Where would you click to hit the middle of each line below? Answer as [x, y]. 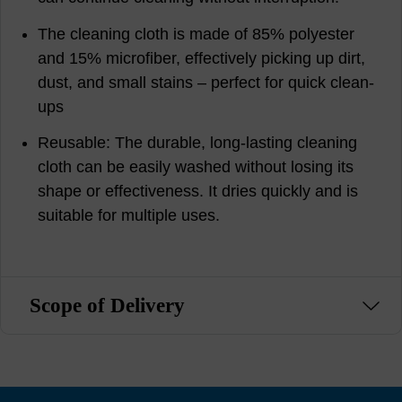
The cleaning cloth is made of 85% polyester [197, 34]
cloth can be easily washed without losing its [196, 167]
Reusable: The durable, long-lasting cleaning [198, 143]
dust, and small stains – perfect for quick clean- [206, 82]
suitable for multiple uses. [129, 216]
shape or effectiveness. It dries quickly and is [198, 192]
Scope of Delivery [107, 306]
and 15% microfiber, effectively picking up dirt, [202, 58]
